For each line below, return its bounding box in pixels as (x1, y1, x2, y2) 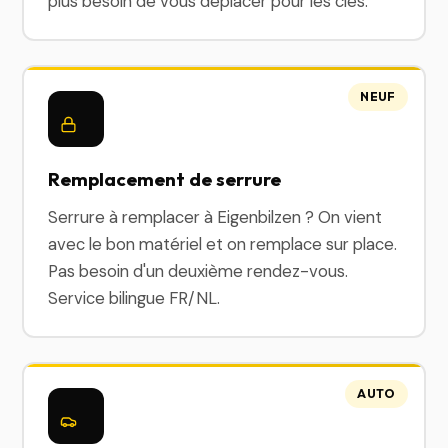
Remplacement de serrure (48, 167, 282, 191)
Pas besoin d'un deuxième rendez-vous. (48, 260, 349, 282)
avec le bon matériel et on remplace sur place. (48, 233, 398, 255)
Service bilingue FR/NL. (48, 287, 221, 309)
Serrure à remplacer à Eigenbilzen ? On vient (48, 206, 383, 228)
